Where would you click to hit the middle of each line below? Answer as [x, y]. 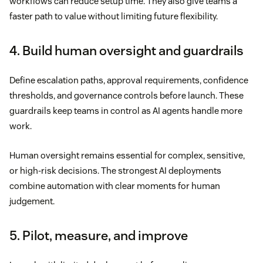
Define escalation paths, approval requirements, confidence [129, 80]
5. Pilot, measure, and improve [99, 236]
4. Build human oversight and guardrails [127, 51]
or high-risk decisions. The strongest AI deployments [115, 171]
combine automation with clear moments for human [115, 186]
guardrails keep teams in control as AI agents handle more [126, 111]
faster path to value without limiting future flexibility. [114, 16]
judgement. [32, 201]
